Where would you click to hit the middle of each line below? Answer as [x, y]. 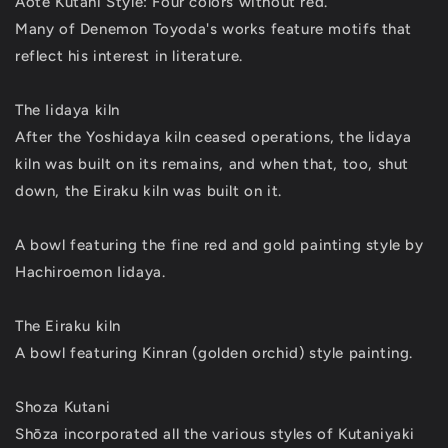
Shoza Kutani [63, 407]
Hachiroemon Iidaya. [90, 272]
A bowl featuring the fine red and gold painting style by [219, 245]
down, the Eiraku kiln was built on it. [148, 191]
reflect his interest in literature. [129, 56]
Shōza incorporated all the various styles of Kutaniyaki [215, 434]
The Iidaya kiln [67, 110]
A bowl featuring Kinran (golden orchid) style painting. [214, 353]
